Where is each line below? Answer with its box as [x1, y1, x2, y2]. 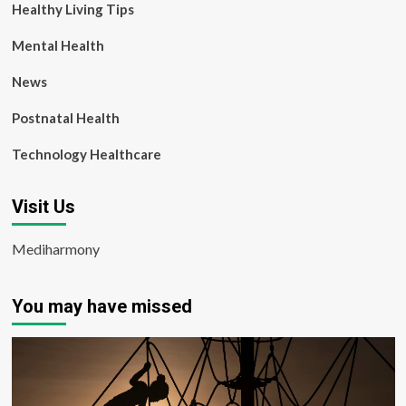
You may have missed [11, 295, 192, 317]
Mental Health [11, 37, 104, 53]
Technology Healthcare [11, 146, 161, 162]
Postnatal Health [11, 110, 120, 126]
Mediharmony [11, 240, 100, 257]
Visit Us [11, 196, 75, 217]
